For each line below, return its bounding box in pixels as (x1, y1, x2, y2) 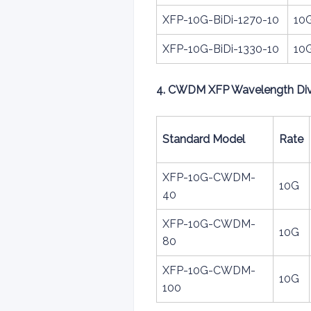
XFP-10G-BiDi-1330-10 (162, 42, 279, 56)
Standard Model (162, 133, 245, 146)
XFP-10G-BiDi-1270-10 (162, 13, 279, 26)
